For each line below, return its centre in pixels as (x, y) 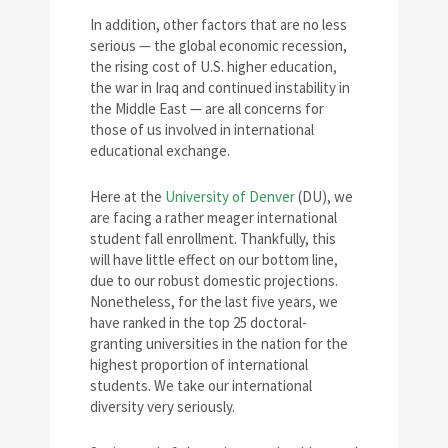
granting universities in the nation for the (219, 343)
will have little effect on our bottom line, (214, 259)
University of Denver (230, 196)
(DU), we (324, 196)
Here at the (127, 196)
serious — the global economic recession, (218, 45)
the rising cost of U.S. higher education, (213, 66)
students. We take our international (201, 385)
